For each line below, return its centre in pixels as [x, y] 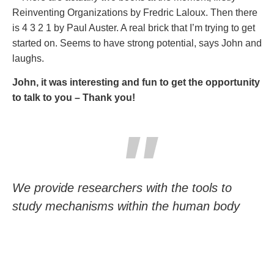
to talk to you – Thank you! [74, 98]
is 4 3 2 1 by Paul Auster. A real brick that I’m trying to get [134, 28]
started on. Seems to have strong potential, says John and [137, 43]
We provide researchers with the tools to [122, 188]
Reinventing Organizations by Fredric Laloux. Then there [135, 13]
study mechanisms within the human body [126, 206]
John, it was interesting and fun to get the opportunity [136, 83]
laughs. [28, 58]
